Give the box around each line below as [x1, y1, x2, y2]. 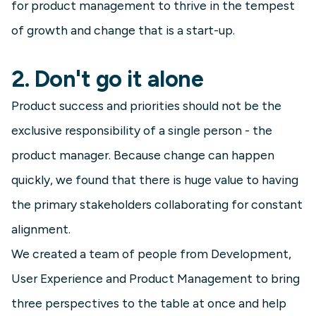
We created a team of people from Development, [11, 246, 291, 262]
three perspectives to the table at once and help [11, 296, 286, 311]
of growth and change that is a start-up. [11, 23, 235, 38]
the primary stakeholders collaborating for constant [11, 197, 303, 212]
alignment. [11, 221, 71, 237]
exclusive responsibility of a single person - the [11, 123, 272, 138]
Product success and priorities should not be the [11, 98, 281, 114]
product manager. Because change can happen [11, 147, 274, 163]
